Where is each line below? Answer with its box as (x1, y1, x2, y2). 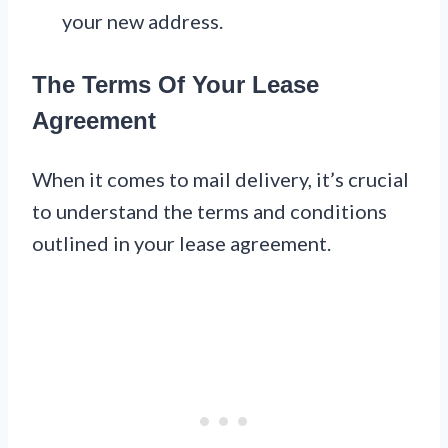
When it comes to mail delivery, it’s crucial (32, 167, 409, 192)
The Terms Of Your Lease (32, 71, 319, 99)
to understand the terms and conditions (32, 199, 387, 224)
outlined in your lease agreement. (32, 231, 331, 256)
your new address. (62, 9, 223, 34)
